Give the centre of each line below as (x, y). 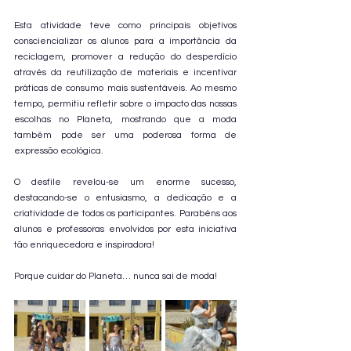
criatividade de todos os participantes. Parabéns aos (125, 213)
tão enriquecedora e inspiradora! (84, 245)
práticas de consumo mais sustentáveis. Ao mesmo (125, 88)
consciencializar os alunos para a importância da (125, 41)
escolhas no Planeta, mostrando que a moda (125, 119)
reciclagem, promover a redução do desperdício (125, 57)
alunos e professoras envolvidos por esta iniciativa (125, 229)
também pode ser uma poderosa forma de (125, 135)
